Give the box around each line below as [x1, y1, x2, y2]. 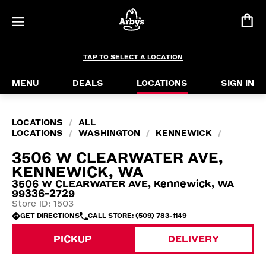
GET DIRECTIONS [20, 212, 80, 220]
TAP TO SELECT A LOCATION [83, 53, 183, 61]
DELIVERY [168, 233, 219, 245]
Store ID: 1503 [12, 199, 74, 209]
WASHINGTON [78, 128, 140, 138]
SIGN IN [221, 78, 254, 88]
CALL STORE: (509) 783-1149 [88, 212, 187, 220]
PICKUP [53, 233, 92, 245]
